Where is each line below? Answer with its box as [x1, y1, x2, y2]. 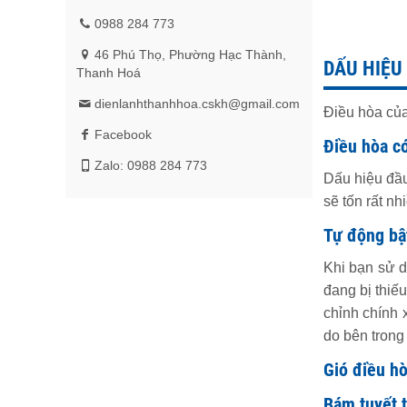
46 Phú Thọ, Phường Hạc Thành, [94, 47, 286, 62]
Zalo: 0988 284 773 [94, 158, 207, 173]
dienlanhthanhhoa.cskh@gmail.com [94, 96, 300, 111]
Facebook [94, 127, 152, 142]
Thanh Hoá [76, 65, 141, 80]
